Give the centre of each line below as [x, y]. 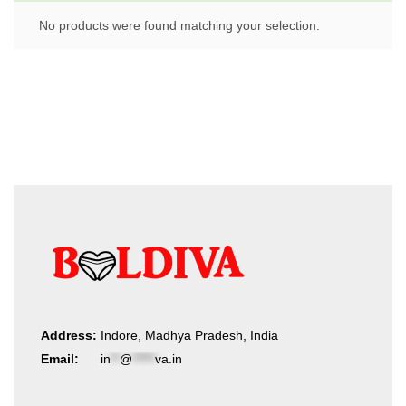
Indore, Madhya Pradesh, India [189, 335]
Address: [69, 335]
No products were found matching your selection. [179, 25]
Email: [60, 359]
